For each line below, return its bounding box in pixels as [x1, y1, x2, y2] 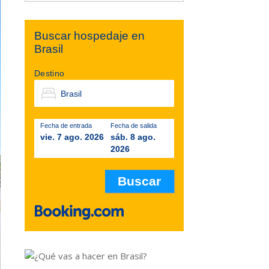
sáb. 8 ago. [110, 132, 156, 142]
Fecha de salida [110, 122, 157, 129]
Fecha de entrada [40, 122, 92, 129]
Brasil [34, 43, 63, 55]
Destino [34, 69, 65, 78]
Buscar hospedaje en [34, 29, 145, 42]
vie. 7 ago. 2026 [40, 132, 104, 142]
